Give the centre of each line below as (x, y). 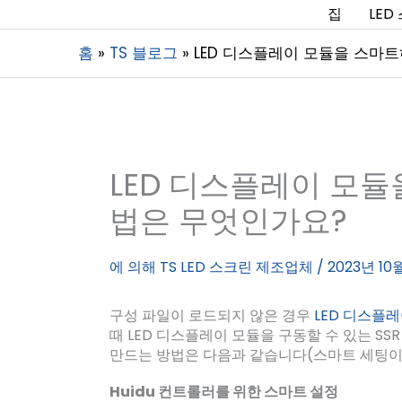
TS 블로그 (144, 53)
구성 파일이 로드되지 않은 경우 (212, 315)
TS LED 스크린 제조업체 (238, 267)
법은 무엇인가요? (228, 221)
